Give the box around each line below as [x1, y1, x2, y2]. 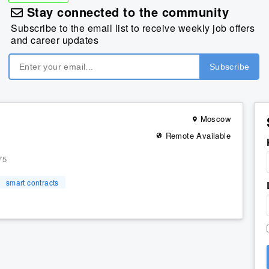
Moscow [200, 113, 231, 125]
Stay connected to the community [23, 3, 229, 21]
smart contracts [5, 177, 59, 187]
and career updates [11, 33, 98, 47]
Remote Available [163, 129, 231, 141]
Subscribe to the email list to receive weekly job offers [11, 21, 255, 35]
